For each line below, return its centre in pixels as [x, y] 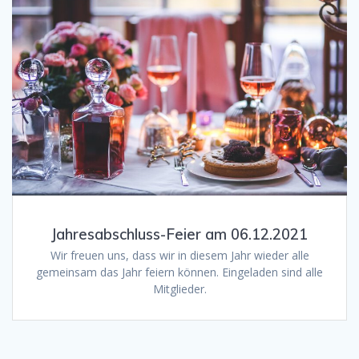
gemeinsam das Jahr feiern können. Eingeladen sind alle [179, 272]
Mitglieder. [179, 289]
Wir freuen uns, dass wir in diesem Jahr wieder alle [179, 256]
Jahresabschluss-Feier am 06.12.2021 [179, 235]
